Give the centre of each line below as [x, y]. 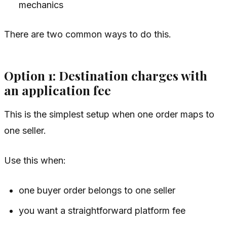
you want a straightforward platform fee [102, 211]
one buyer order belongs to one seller [97, 191]
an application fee [58, 90]
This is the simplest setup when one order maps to [109, 115]
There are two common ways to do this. [88, 34]
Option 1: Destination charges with [106, 75]
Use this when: [35, 161]
